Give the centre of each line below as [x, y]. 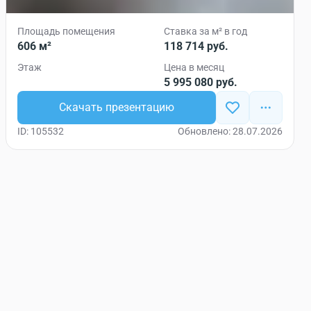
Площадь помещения [66, 31]
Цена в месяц [194, 67]
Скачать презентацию [117, 107]
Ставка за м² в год [205, 31]
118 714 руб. [196, 46]
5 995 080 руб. [201, 82]
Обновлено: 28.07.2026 [230, 131]
